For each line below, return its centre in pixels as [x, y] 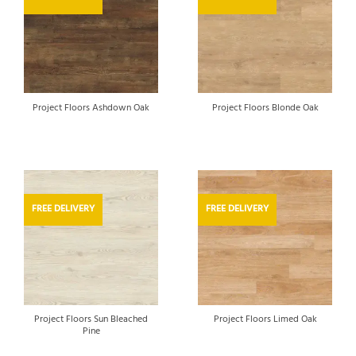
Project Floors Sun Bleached [91, 319]
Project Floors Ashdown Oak [91, 108]
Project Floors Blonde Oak [265, 108]
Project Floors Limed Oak [265, 320]
